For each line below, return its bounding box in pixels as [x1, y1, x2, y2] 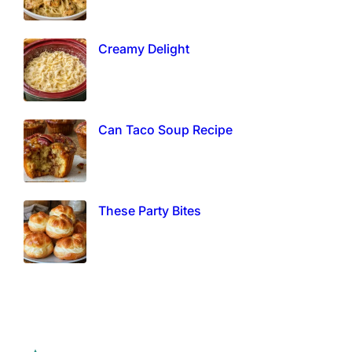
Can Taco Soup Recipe [98, 123, 233, 138]
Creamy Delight [98, 42, 190, 57]
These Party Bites [98, 203, 202, 219]
